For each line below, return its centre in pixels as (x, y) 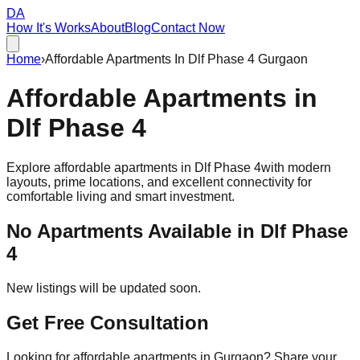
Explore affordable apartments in (100, 167)
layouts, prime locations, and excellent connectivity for (159, 182)
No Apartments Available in (133, 231)
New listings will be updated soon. (104, 288)
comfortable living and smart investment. (121, 196)
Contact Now (188, 28)
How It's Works (49, 28)
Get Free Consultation (108, 322)
